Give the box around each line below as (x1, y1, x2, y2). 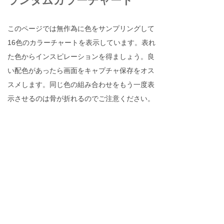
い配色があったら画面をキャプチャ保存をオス (7, 66, 154, 74)
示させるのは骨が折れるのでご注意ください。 (7, 94, 154, 102)
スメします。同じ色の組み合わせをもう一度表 (7, 80, 154, 88)
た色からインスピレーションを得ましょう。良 (7, 52, 154, 60)
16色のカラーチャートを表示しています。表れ (7, 38, 155, 46)
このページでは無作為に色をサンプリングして (7, 24, 154, 32)
